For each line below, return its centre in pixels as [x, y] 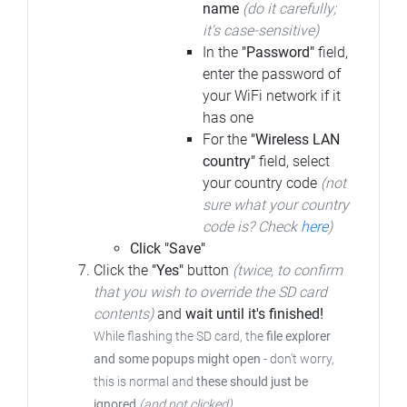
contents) [124, 314]
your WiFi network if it [272, 96]
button [208, 271]
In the [222, 53]
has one [228, 118]
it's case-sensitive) [261, 31]
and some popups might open [177, 360]
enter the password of [272, 74]
